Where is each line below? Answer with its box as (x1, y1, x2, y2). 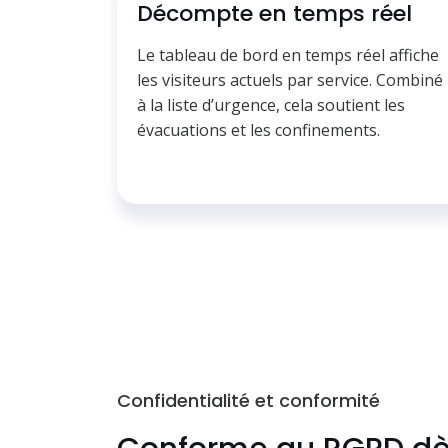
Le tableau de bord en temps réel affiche (137, 44, 439, 67)
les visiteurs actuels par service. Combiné (137, 69, 443, 92)
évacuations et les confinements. (137, 119, 380, 142)
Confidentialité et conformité (117, 387, 380, 413)
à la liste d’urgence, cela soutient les (137, 94, 405, 117)
